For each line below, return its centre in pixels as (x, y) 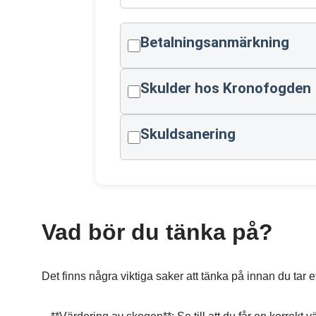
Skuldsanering (188, 134)
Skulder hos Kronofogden (225, 88)
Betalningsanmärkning (214, 42)
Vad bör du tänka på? (157, 232)
